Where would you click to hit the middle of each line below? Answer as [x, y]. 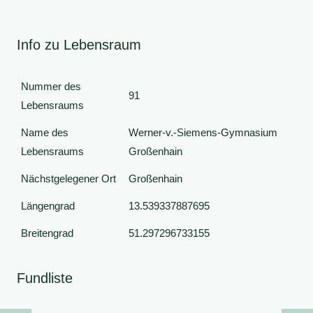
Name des [45, 132]
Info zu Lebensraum [79, 45]
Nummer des [51, 86]
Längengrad [48, 206]
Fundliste [45, 278]
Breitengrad [47, 233]
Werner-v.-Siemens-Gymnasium [203, 132]
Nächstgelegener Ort [68, 179]
